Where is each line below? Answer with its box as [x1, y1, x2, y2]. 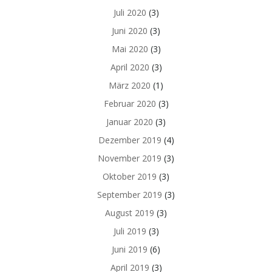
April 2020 [110, 61, 149, 73]
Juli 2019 [113, 225, 146, 237]
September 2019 [97, 189, 162, 200]
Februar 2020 [103, 98, 156, 109]
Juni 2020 [112, 25, 148, 36]
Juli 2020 [113, 7, 146, 18]
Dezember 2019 [98, 134, 161, 146]
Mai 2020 [111, 43, 148, 55]
